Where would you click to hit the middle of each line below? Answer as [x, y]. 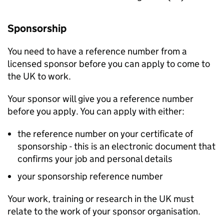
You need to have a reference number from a [97, 51]
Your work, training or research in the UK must [101, 199]
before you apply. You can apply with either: [96, 111]
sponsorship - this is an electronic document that [116, 146]
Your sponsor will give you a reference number [100, 99]
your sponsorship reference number [90, 176]
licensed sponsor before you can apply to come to [109, 64]
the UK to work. [40, 76]
